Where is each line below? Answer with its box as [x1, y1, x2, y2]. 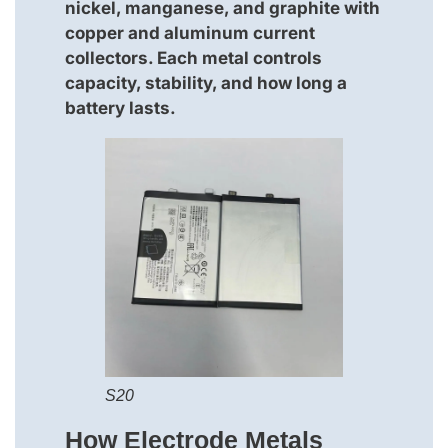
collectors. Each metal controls [65, 47, 322, 68]
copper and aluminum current [65, 22, 315, 43]
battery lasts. [65, 97, 176, 118]
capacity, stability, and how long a [65, 72, 347, 93]
